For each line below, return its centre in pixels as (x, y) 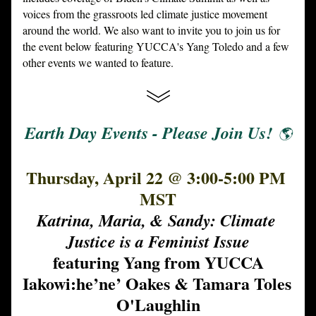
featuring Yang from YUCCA (158, 262)
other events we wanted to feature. (100, 62)
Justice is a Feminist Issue (158, 241)
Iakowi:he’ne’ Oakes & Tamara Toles (157, 283)
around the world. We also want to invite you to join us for (151, 30)
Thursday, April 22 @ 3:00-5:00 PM (156, 177)
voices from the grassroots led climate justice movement (145, 14)
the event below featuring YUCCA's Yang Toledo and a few (156, 46)
